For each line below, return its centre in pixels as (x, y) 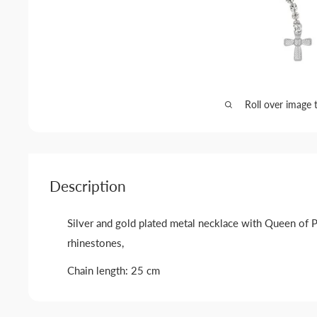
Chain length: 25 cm (114, 270)
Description (88, 186)
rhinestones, (96, 243)
